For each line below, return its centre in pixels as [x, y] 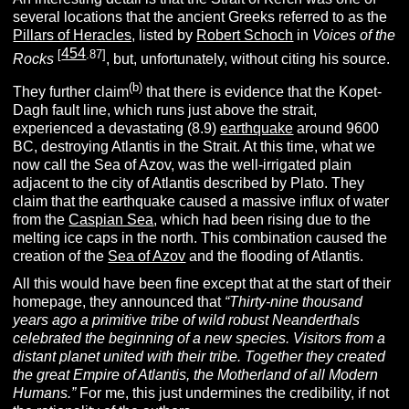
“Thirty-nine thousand [294, 301]
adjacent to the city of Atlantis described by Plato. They [189, 183]
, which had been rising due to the [262, 219]
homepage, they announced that [119, 301]
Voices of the [354, 36]
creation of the [61, 256]
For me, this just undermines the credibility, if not [233, 393]
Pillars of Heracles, [74, 36]
